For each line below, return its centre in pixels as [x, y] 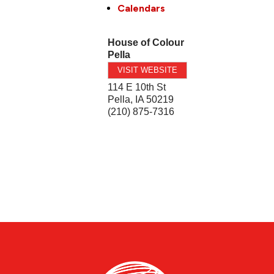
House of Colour [146, 42]
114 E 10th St [137, 87]
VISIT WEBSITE [148, 70]
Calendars [142, 8]
